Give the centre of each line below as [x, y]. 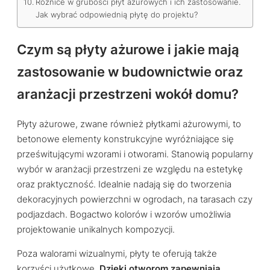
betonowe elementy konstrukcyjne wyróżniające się [125, 139]
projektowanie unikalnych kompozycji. [96, 229]
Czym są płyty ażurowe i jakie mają [128, 50]
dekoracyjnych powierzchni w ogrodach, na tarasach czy [135, 199]
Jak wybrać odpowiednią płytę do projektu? [116, 15]
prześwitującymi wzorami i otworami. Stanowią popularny [135, 154]
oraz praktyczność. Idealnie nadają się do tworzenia [124, 184]
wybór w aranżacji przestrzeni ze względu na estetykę [130, 169]
